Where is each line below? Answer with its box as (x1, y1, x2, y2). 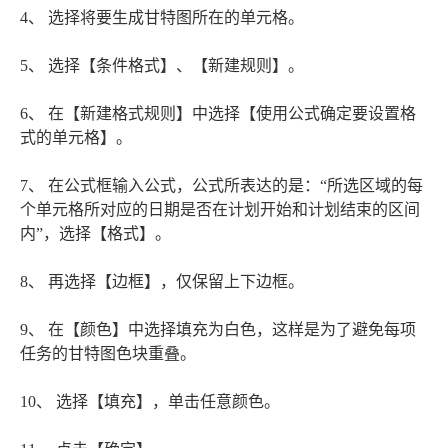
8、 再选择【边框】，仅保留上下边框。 (20, 273, 304, 291)
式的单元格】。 (20, 129, 132, 147)
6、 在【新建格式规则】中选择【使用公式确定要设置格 (20, 105, 416, 123)
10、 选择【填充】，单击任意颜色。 (20, 393, 280, 411)
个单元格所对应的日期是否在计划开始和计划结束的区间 (20, 201, 420, 219)
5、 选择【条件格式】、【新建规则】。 (20, 57, 304, 75)
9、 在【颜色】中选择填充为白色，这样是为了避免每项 (20, 321, 416, 339)
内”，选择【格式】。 (20, 225, 171, 243)
